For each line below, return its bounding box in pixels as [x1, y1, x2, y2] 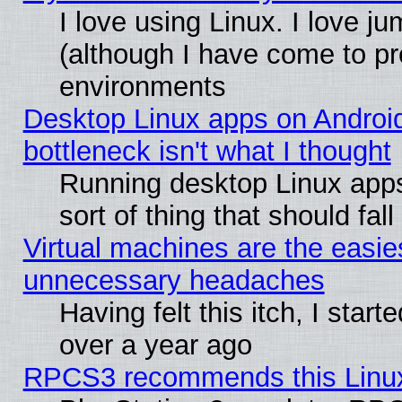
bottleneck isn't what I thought [22, 135, 391, 167]
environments [58, 70, 226, 102]
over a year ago [58, 328, 252, 361]
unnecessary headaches [22, 264, 325, 296]
